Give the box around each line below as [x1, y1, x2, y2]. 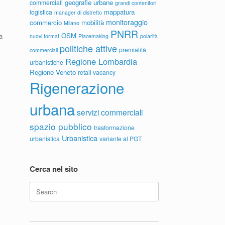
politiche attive [60, 42, 118, 55]
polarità [140, 32, 158, 40]
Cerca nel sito [30, 163, 78, 174]
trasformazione [94, 123, 135, 132]
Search [29, 181, 50, 191]
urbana [30, 98, 75, 120]
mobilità [81, 18, 104, 27]
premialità [119, 45, 147, 54]
